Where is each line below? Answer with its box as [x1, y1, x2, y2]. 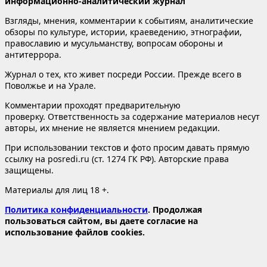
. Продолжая [148, 203, 202, 215]
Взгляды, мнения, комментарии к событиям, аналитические [5, 14, 253, 26]
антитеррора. [5, 48, 61, 60]
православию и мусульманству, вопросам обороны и [5, 37, 223, 49]
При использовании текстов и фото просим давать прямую [5, 141, 250, 153]
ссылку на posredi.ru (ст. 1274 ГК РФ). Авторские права [5, 153, 229, 164]
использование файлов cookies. [5, 226, 145, 238]
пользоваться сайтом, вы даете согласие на [5, 215, 198, 226]
